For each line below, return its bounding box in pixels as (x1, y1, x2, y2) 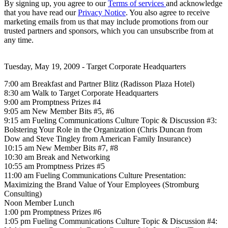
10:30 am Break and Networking (4, 152, 110, 161)
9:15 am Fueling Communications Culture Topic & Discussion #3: (4, 116, 217, 125)
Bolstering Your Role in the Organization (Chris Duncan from (4, 125, 202, 134)
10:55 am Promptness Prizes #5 (4, 161, 105, 170)
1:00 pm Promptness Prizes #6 (4, 207, 101, 216)
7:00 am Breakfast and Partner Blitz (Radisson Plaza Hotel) (4, 79, 194, 88)
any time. (4, 35, 34, 44)
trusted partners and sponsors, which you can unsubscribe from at (4, 26, 213, 35)
